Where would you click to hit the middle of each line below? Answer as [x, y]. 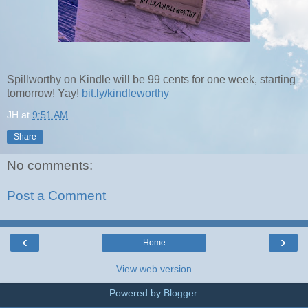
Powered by [136, 293]
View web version [154, 269]
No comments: [50, 166]
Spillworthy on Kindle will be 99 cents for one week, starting [151, 79]
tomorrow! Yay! [44, 93]
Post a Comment [56, 196]
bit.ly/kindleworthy [125, 93]
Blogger [180, 293]
